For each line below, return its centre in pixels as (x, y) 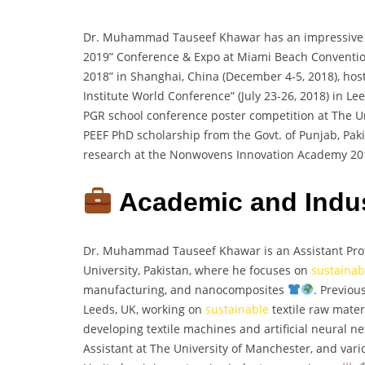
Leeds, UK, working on (144, 309)
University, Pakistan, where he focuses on (197, 270)
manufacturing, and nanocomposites (185, 289)
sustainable (237, 309)
